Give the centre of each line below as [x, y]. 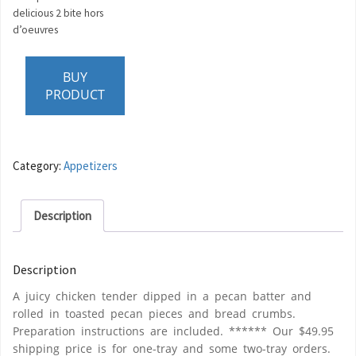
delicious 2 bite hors [58, 14]
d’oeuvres [35, 30]
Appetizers [91, 166]
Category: [38, 166]
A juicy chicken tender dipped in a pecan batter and [162, 296]
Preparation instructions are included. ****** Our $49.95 [173, 331]
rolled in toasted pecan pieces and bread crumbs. [154, 313]
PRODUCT [75, 94]
